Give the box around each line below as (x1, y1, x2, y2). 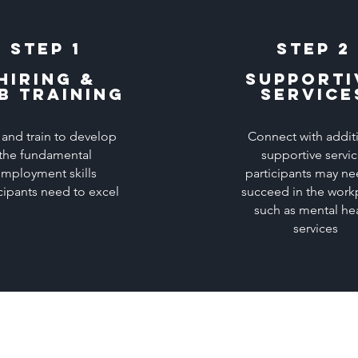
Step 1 (10, 38, 82, 58)
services (292, 221, 338, 236)
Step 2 (276, 38, 351, 58)
